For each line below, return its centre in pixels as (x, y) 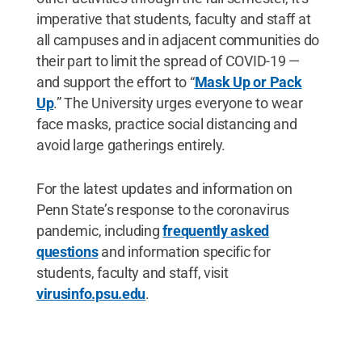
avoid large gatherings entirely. (131, 145)
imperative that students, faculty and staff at (173, 19)
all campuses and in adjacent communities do (178, 40)
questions (67, 251)
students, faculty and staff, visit (132, 272)
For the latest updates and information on (164, 188)
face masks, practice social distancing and (166, 124)
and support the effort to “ (115, 82)
